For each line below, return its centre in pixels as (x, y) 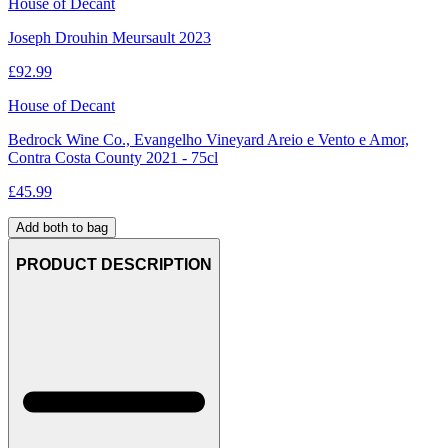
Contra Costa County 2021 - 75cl (113, 157)
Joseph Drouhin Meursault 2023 (109, 37)
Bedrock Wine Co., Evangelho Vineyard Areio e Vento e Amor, (208, 139)
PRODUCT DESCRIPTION (114, 265)
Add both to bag (62, 227)
